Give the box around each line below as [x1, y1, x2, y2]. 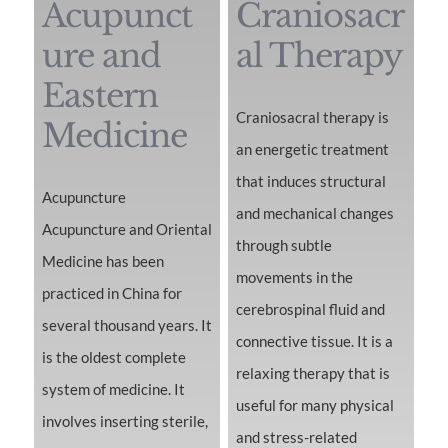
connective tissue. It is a [235, 332, 393, 351]
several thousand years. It [41, 316, 212, 335]
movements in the [235, 268, 353, 287]
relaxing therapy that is [235, 364, 390, 383]
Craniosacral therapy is [235, 108, 389, 127]
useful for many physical [235, 396, 394, 415]
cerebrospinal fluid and [235, 300, 385, 319]
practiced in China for [41, 284, 182, 303]
